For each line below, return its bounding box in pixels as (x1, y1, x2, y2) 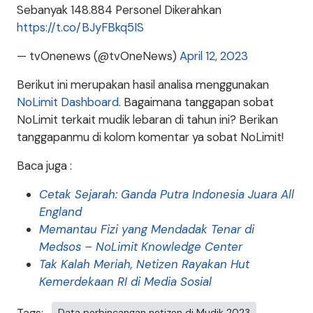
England (39, 204, 82, 220)
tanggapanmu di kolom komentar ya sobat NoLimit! (17, 129, 284, 145)
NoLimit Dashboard (17, 94, 119, 110)
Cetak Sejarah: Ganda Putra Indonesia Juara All (39, 187, 294, 203)
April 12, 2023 (180, 48, 248, 64)
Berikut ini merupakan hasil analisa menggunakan (17, 77, 269, 93)
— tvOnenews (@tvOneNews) (17, 48, 180, 64)
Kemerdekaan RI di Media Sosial (39, 274, 212, 290)
